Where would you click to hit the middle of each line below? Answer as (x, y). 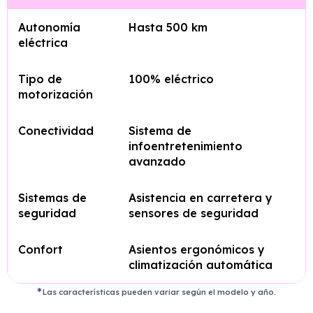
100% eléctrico (171, 79)
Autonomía (49, 27)
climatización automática (201, 265)
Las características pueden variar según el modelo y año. (160, 292)
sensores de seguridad (194, 213)
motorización (56, 94)
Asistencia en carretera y (201, 198)
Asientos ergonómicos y (197, 249)
